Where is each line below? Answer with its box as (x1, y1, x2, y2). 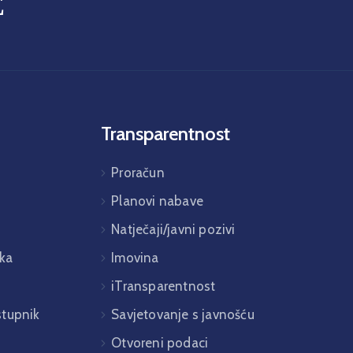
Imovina (111, 250, 159, 266)
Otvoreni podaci (111, 335, 209, 351)
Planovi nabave (111, 193, 203, 209)
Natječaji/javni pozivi (111, 221, 236, 237)
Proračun (111, 165, 165, 180)
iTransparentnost (111, 278, 216, 294)
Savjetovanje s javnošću (111, 307, 255, 322)
